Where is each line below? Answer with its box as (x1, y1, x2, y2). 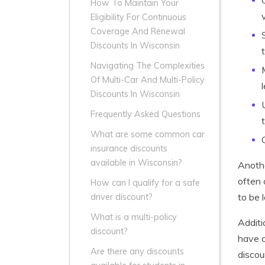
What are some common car (91, 129, 205, 140)
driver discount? (91, 192, 153, 203)
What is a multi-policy (91, 212, 177, 223)
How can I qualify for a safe (91, 177, 200, 189)
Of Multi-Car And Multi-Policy (91, 75, 205, 86)
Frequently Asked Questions (91, 109, 201, 120)
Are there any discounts (91, 246, 184, 257)
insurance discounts (91, 143, 167, 154)
